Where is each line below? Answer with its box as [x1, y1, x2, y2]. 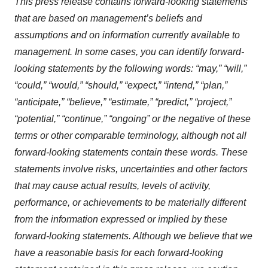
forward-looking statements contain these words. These [14, 147, 248, 158]
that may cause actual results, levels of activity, [14, 181, 211, 191]
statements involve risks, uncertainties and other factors [14, 164, 248, 175]
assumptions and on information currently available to [14, 30, 240, 41]
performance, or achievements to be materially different [14, 197, 246, 208]
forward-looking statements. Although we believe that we [14, 231, 252, 242]
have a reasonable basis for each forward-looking [14, 248, 223, 258]
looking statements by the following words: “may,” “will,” [14, 63, 246, 74]
